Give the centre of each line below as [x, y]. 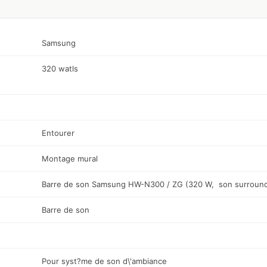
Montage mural [70, 159]
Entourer [58, 133]
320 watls [60, 69]
